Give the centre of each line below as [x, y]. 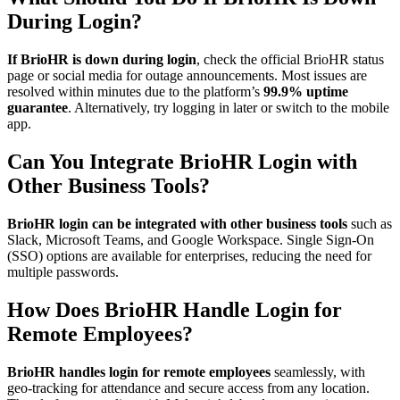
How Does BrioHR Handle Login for [175, 309]
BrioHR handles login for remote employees [139, 371]
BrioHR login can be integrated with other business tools [177, 223]
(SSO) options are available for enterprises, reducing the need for [189, 255]
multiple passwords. [63, 271]
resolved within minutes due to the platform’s [135, 91]
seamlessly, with [318, 371]
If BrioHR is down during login [102, 59]
